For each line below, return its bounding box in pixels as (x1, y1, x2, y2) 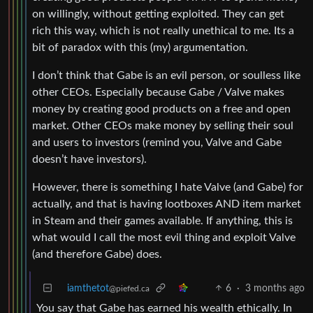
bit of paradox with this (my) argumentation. (32, 41, 248, 53)
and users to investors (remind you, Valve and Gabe (32, 136, 282, 148)
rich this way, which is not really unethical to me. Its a (32, 24, 294, 36)
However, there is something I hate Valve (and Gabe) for (32, 181, 303, 193)
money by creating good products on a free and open (32, 103, 291, 115)
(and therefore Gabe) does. (32, 248, 162, 260)
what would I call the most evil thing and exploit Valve (32, 231, 296, 243)
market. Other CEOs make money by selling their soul (32, 119, 293, 131)
